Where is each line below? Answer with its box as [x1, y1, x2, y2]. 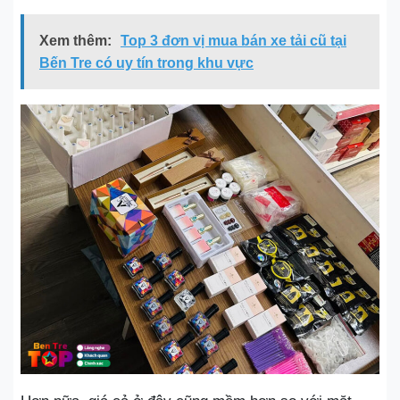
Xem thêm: [39, 33, 112, 48]
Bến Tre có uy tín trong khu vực [39, 55, 254, 71]
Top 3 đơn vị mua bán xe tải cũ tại [121, 33, 346, 48]
